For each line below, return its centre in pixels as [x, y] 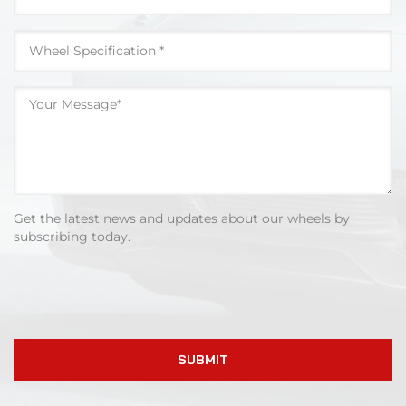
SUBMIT [203, 360]
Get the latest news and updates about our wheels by [182, 219]
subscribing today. [72, 237]
